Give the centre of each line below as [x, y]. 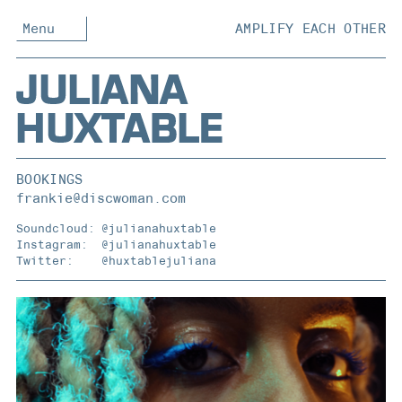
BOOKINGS [50, 179]
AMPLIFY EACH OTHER [310, 29]
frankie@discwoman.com [101, 198]
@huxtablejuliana [159, 260]
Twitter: [45, 260]
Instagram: [52, 244]
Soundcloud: [56, 228]
